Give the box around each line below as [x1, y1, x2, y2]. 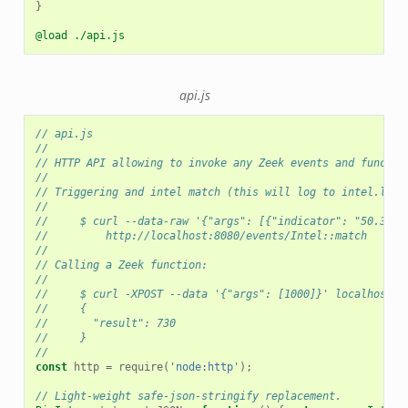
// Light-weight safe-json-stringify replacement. [35, 390, 342, 403]
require [117, 361, 163, 374]
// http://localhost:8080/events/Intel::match [35, 229, 367, 243]
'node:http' [168, 361, 240, 374]
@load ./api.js [35, 29, 125, 43]
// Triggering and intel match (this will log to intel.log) [35, 186, 405, 199]
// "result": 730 [35, 317, 176, 331]
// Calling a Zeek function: [35, 259, 208, 272]
